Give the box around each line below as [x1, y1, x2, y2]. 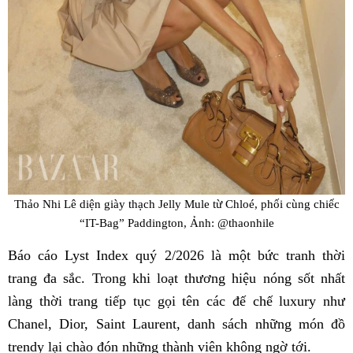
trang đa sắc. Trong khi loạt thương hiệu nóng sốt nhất [8, 270, 345, 287]
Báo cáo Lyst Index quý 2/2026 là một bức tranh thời [8, 247, 345, 264]
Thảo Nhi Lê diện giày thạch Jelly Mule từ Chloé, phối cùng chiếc [13, 196, 340, 210]
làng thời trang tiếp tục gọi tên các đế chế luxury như [8, 293, 345, 310]
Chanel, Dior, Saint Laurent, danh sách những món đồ [8, 316, 345, 333]
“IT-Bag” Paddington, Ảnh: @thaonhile [79, 215, 274, 229]
